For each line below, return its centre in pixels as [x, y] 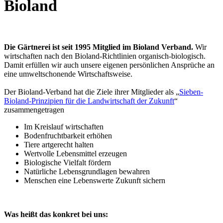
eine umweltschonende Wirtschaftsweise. [68, 74]
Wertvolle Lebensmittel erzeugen [75, 153]
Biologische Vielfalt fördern [67, 162]
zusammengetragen [34, 110]
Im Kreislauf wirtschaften [64, 126]
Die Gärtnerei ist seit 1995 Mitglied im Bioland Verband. [100, 47]
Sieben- [191, 92]
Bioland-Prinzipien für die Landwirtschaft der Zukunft [89, 101]
